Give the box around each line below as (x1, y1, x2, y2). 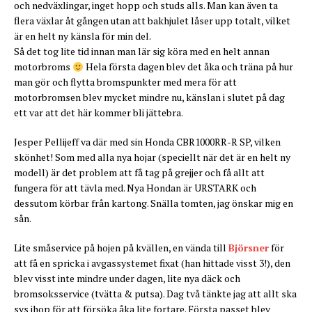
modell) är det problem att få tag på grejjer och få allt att (14, 166, 265, 180)
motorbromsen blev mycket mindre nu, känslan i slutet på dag (14, 91, 285, 104)
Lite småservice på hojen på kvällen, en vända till (14, 241, 228, 255)
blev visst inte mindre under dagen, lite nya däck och (14, 272, 240, 286)
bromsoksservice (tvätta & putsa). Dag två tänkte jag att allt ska (14, 287, 297, 301)
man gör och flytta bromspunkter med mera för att (14, 75, 237, 89)
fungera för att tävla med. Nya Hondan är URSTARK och (14, 181, 256, 195)
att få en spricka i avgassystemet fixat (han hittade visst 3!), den (14, 256, 290, 270)
